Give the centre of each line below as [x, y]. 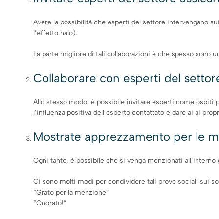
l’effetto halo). [55, 33]
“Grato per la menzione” [71, 192]
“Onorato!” [50, 203]
